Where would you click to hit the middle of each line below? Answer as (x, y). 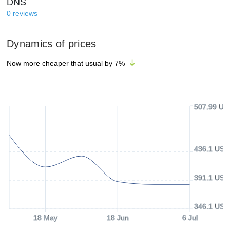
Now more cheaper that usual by (60, 63)
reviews (25, 13)
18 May (45, 218)
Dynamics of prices (52, 44)
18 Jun (118, 218)
